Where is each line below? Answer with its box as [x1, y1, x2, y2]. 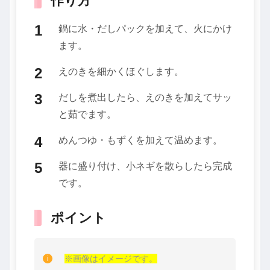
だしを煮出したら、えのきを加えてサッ [58, 92, 232, 102]
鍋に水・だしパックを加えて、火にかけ [58, 23, 232, 34]
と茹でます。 [58, 108, 116, 119]
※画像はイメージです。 [64, 253, 157, 263]
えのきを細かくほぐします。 [58, 66, 184, 77]
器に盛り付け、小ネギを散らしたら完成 [58, 160, 232, 171]
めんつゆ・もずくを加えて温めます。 [58, 134, 222, 145]
